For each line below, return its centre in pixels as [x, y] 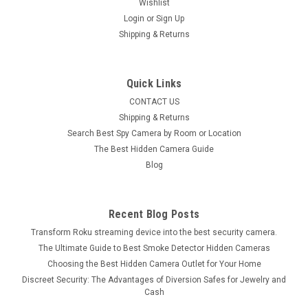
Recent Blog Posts [154, 214]
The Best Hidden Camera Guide [154, 150]
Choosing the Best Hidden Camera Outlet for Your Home [154, 264]
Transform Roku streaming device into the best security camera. [154, 233]
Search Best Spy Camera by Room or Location [154, 134]
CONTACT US [154, 102]
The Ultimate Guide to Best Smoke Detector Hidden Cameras [154, 249]
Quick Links [154, 84]
